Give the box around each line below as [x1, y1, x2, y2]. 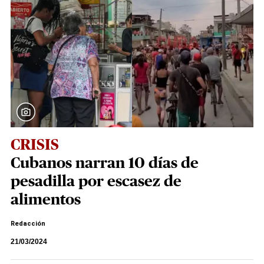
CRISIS [11, 137, 59, 153]
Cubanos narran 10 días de [11, 156, 199, 171]
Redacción [11, 220, 45, 227]
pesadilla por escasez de [11, 174, 181, 189]
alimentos [11, 192, 81, 207]
